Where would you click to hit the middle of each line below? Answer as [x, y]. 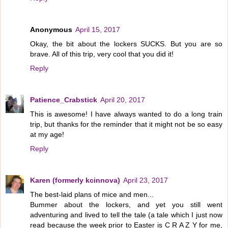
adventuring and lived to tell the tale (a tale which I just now [126, 215]
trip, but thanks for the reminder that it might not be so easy [126, 124]
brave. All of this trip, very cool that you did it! [102, 54]
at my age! [47, 135]
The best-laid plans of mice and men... [92, 195]
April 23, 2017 [146, 180]
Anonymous [51, 30]
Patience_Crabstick [64, 100]
